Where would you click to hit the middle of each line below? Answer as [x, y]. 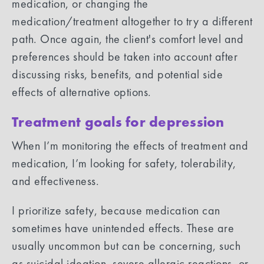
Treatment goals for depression [118, 121]
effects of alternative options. [85, 92]
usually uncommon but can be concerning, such [126, 245]
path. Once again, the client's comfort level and [128, 39]
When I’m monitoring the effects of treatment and [130, 145]
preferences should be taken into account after [125, 56]
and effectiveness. [55, 181]
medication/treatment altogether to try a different [132, 21]
